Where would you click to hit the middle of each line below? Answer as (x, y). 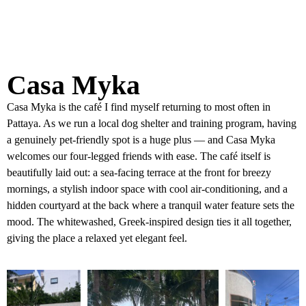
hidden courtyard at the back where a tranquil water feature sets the (151, 205)
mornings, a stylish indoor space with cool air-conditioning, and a (147, 189)
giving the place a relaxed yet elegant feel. (97, 238)
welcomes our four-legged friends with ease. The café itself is (139, 156)
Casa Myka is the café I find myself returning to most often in (139, 107)
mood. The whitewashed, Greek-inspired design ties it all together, (149, 222)
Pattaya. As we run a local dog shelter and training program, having (152, 123)
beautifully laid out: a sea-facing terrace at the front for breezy (139, 172)
